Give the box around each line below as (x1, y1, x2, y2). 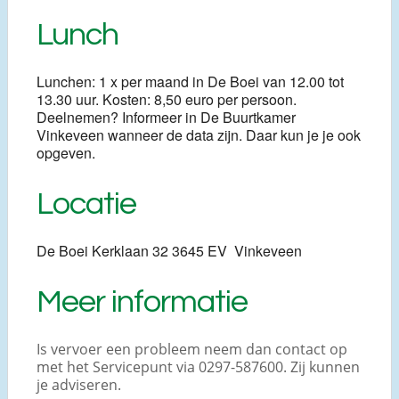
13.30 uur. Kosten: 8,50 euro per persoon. (37, 88, 297, 110)
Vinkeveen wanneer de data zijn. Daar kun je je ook (37, 124, 361, 145)
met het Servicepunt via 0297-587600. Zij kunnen (37, 356, 360, 377)
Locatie (37, 186, 136, 221)
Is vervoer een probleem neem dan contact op (37, 338, 347, 359)
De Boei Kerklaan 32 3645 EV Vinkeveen (37, 240, 302, 261)
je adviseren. (37, 374, 121, 395)
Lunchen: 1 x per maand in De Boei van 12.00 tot (37, 70, 344, 92)
